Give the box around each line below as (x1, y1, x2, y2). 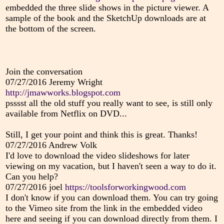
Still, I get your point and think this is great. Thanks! (5, 129, 197, 140)
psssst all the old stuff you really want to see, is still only (5, 98, 212, 108)
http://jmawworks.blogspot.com (5, 87, 120, 98)
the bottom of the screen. (5, 23, 96, 34)
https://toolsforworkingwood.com (64, 182, 186, 192)
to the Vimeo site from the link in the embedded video (5, 203, 202, 213)
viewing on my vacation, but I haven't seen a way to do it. (5, 161, 216, 171)
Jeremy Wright (46, 77, 102, 87)
